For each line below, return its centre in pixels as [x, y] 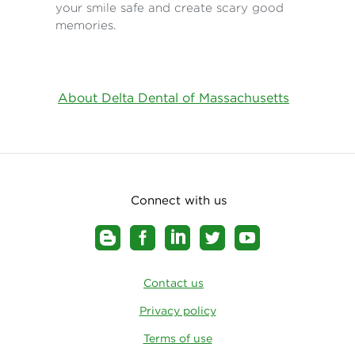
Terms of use [177, 339]
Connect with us [179, 200]
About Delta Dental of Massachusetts [174, 98]
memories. [86, 25]
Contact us [174, 283]
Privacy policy [177, 311]
